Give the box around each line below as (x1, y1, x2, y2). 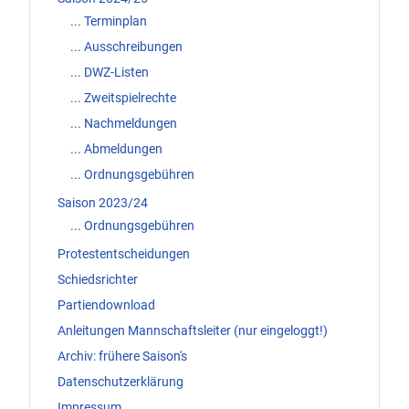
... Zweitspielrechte (70, 89, 176, 105)
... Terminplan (70, 13, 147, 28)
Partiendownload (58, 298, 155, 313)
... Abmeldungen (70, 141, 163, 156)
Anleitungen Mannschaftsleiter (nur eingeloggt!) (58, 323, 328, 339)
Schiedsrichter (58, 272, 138, 288)
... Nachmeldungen (70, 115, 177, 131)
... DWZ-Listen (70, 64, 149, 79)
